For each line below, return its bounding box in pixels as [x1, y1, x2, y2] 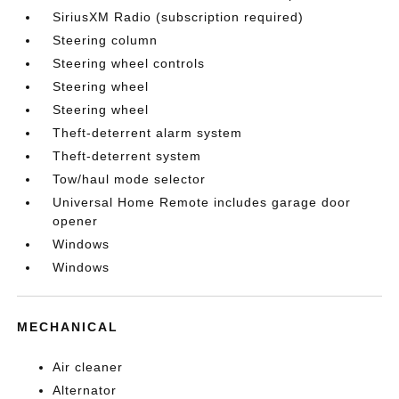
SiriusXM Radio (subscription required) [53, 9, 305, 24]
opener [53, 213, 99, 228]
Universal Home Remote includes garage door [53, 194, 352, 209]
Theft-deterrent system [53, 148, 202, 163]
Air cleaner [53, 359, 124, 374]
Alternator [53, 382, 118, 397]
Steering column [53, 32, 159, 47]
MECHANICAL [17, 319, 119, 334]
